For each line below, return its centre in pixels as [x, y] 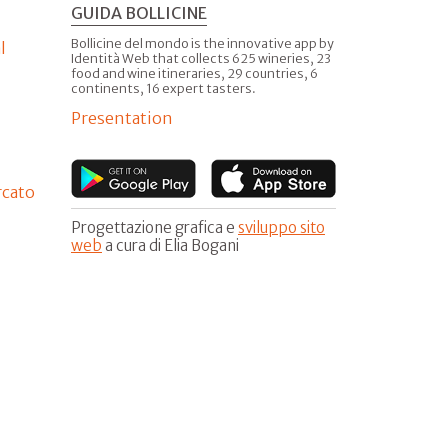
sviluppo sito [281, 227]
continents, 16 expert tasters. [163, 88]
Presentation [122, 117]
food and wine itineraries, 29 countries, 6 [194, 73]
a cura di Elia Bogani [170, 245]
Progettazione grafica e [154, 227]
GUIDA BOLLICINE [139, 12]
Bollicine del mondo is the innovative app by [202, 43]
